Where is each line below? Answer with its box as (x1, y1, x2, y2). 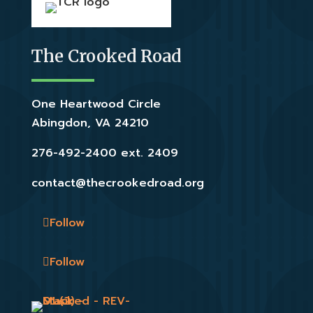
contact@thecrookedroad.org (31, 175, 204, 192)
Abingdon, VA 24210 (31, 115, 149, 132)
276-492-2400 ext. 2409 (31, 145, 178, 162)
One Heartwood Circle (31, 96, 161, 113)
